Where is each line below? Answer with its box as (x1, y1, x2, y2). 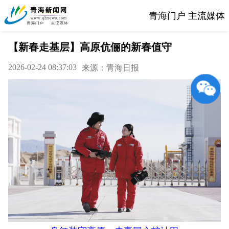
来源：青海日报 (82, 63, 139, 72)
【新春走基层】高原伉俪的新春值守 (8, 41, 172, 53)
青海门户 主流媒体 (149, 10, 225, 21)
